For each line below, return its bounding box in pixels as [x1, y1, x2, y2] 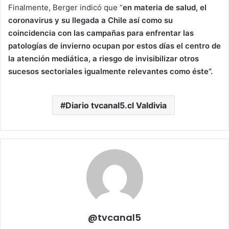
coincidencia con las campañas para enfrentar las [8, 28, 194, 38]
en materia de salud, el [123, 2, 207, 12]
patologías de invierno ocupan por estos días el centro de [8, 40, 221, 51]
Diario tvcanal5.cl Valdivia [65, 100, 167, 110]
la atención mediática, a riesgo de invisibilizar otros [8, 53, 199, 63]
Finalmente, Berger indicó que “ [8, 2, 123, 12]
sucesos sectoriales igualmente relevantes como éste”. [8, 66, 213, 76]
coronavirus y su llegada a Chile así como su [8, 15, 173, 25]
